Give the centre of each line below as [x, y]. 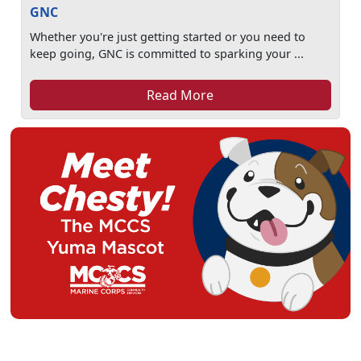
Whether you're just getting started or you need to [168, 37]
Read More [180, 95]
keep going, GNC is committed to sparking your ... [167, 54]
